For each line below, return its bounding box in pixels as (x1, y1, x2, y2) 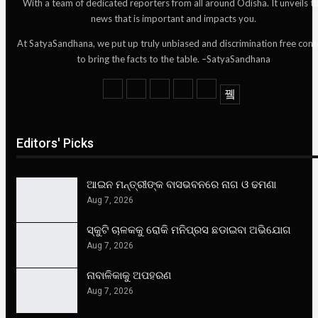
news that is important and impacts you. (90, 12, 256, 24)
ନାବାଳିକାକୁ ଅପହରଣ (87, 268, 171, 282)
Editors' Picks (16, 135, 94, 150)
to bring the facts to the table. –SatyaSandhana (76, 53, 270, 65)
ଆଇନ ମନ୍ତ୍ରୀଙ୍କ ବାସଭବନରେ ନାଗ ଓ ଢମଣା (87, 177, 276, 191)
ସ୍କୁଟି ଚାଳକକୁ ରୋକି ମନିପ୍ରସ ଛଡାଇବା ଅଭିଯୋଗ (87, 223, 291, 236)
